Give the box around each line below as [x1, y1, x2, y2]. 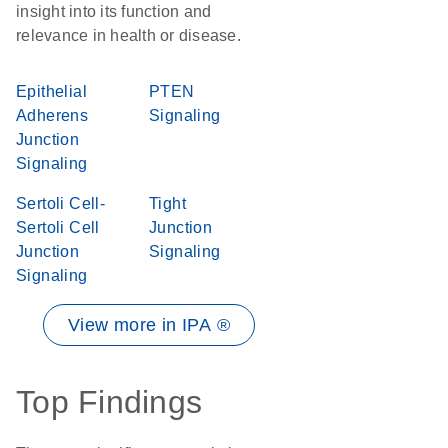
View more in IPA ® [67, 315, 231, 335]
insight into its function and [16, 3, 212, 20]
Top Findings [16, 384, 202, 420]
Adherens [16, 107, 89, 124]
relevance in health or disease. [16, 27, 241, 44]
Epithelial [16, 83, 88, 100]
